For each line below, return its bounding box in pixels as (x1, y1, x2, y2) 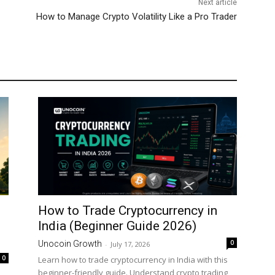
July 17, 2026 (110, 239, 150, 249)
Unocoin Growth (38, 238, 102, 249)
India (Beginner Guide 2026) (38, 218, 196, 233)
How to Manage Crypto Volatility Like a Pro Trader (36, 10, 237, 22)
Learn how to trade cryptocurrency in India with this (38, 254, 228, 265)
